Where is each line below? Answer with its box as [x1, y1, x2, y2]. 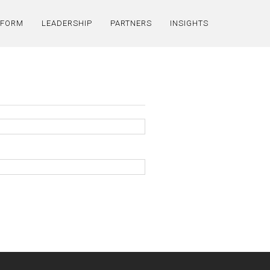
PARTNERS [110, 19, 152, 28]
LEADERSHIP [42, 19, 92, 28]
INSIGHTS [170, 19, 209, 28]
